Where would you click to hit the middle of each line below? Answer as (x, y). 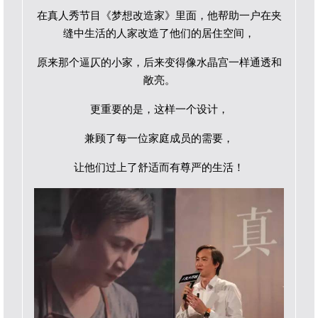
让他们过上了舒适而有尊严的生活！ (159, 167)
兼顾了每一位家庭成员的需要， (159, 138)
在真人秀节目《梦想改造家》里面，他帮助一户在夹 (159, 15)
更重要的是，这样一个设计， (159, 109)
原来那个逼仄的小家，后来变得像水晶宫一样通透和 (159, 62)
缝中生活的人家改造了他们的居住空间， (159, 33)
